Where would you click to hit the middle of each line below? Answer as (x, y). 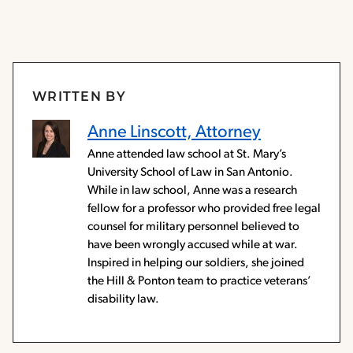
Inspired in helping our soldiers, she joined (196, 263)
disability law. (123, 299)
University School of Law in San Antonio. (190, 172)
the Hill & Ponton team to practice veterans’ (199, 281)
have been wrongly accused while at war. (193, 245)
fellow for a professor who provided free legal (204, 208)
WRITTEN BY (79, 97)
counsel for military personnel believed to (193, 227)
